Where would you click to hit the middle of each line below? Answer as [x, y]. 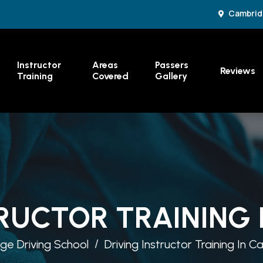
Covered [110, 76]
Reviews [238, 70]
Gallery [171, 76]
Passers [171, 65]
